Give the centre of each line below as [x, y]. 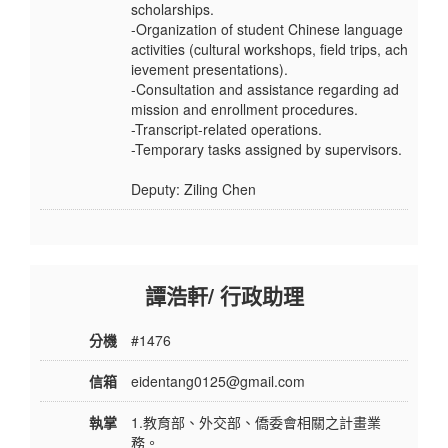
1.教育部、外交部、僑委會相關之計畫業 [256, 422]
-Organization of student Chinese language [267, 29]
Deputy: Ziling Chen [193, 189]
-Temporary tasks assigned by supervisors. [266, 149]
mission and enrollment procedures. [244, 109]
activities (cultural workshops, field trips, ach [269, 49]
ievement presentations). [209, 69]
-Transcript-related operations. [226, 129]
